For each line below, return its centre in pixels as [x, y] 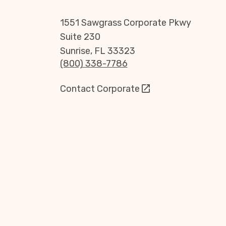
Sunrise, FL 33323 [97, 51]
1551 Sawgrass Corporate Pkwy [125, 23]
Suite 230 [80, 37]
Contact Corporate [100, 89]
